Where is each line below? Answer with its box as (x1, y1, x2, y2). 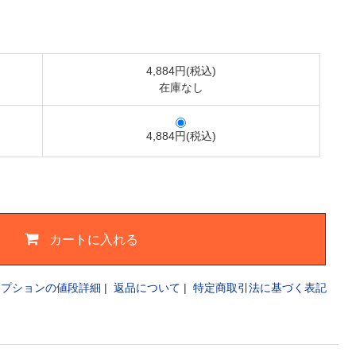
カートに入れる (49, 230, 139, 249)
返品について (114, 281, 180, 294)
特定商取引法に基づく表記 (193, 281, 327, 294)
